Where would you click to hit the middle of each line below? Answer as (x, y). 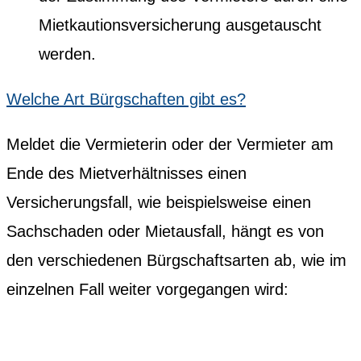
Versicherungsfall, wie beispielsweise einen (159, 202)
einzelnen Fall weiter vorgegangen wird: (147, 289)
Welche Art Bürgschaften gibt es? (126, 99)
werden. (67, 54)
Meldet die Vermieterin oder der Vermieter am (170, 144)
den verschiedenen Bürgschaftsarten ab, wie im (176, 260)
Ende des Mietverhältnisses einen (127, 173)
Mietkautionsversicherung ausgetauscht (180, 25)
